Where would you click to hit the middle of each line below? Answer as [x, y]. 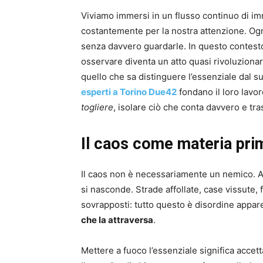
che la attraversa [117, 220]
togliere [97, 107]
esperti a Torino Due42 [129, 92]
